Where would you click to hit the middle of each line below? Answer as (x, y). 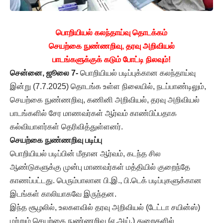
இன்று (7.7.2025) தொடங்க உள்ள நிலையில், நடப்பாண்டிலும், (108, 86)
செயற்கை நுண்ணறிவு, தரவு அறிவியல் (111, 46)
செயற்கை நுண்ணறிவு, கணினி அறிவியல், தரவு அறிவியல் (105, 100)
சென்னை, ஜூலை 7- (44, 73)
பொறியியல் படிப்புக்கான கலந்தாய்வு (137, 73)
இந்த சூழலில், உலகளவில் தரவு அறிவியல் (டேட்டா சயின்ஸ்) (105, 207)
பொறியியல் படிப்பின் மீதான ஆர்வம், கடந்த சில (85, 153)
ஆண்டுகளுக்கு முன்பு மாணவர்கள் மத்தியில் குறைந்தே (100, 167)
